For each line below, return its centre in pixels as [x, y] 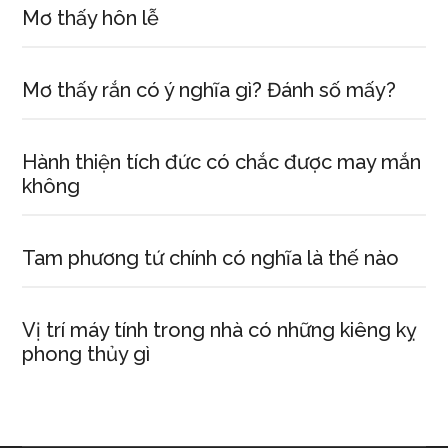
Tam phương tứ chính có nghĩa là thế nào [211, 258]
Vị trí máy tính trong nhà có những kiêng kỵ [220, 330]
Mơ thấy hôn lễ [91, 18]
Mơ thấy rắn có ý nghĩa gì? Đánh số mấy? [209, 90]
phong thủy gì [86, 354]
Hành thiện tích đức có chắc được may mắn [222, 162]
